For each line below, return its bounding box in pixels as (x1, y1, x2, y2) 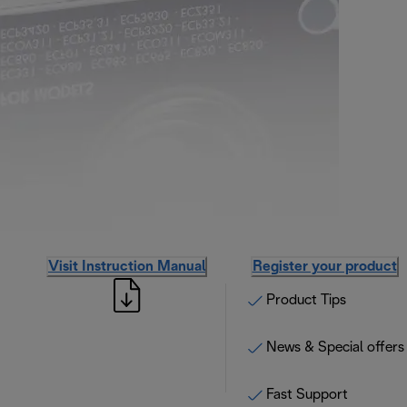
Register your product (252, 260, 397, 273)
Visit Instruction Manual (48, 260, 205, 273)
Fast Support (266, 388, 348, 402)
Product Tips (266, 293, 346, 307)
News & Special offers (266, 341, 404, 354)
